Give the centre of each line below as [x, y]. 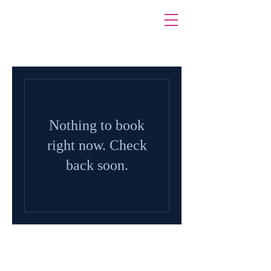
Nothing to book [97, 125]
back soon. [97, 165]
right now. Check [97, 145]
